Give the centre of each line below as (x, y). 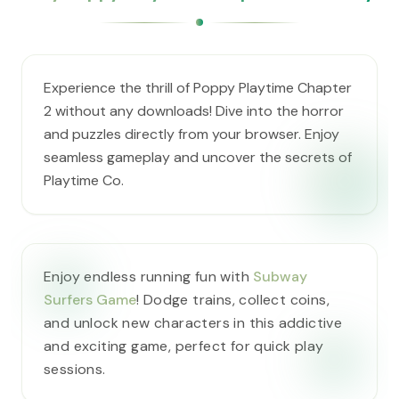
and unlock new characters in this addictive (193, 323)
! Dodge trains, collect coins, (233, 300)
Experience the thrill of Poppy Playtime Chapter (198, 88)
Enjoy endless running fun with (149, 277)
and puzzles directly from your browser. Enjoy (191, 134)
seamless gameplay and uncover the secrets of (198, 157)
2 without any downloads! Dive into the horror (194, 111)
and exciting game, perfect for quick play (184, 346)
